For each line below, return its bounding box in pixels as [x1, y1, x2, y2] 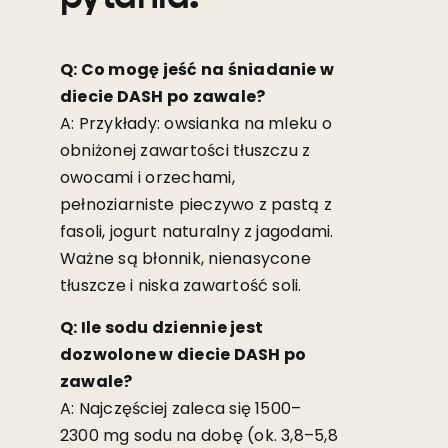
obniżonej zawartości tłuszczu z [59, 139, 311, 163]
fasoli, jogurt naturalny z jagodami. [59, 220, 334, 244]
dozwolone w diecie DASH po [59, 343, 307, 367]
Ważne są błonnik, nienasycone [59, 247, 311, 271]
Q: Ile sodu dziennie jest [59, 316, 263, 340]
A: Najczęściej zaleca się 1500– [59, 397, 302, 421]
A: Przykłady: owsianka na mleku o [59, 112, 332, 136]
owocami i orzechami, [59, 166, 235, 190]
